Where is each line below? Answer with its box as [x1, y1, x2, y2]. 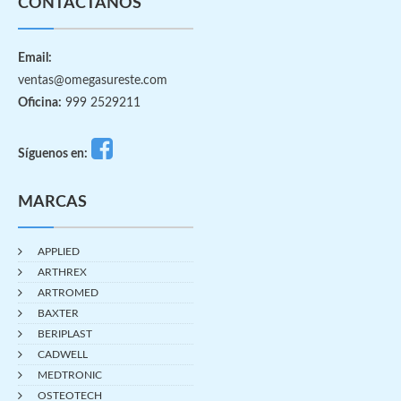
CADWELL [38, 348, 88, 360]
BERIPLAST [38, 328, 92, 339]
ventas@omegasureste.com [18, 73, 167, 87]
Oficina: [18, 96, 62, 109]
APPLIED [38, 245, 80, 257]
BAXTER [38, 307, 79, 319]
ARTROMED [38, 286, 98, 298]
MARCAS [18, 193, 87, 210]
